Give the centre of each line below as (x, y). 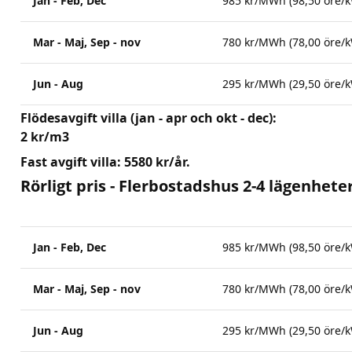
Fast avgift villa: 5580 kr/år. (105, 162)
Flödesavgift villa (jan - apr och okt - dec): (148, 118)
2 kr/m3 (45, 137)
